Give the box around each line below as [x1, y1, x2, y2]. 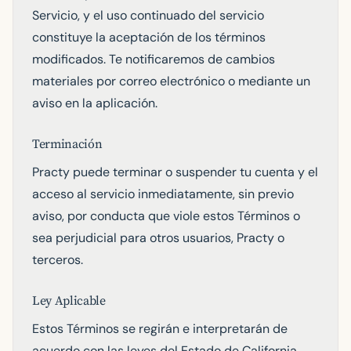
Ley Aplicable [32, 293, 106, 309]
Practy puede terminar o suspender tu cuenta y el [32, 164, 318, 180]
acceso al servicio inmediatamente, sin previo [32, 186, 294, 202]
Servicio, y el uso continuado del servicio [32, 7, 264, 24]
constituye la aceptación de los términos [32, 29, 266, 45]
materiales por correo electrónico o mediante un [32, 73, 310, 89]
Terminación [32, 136, 103, 152]
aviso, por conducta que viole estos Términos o [32, 208, 300, 224]
